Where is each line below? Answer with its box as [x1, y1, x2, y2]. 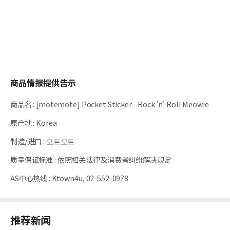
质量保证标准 [10, 154, 53, 165]
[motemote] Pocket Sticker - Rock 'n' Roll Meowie [36, 98, 209, 109]
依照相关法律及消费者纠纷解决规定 [57, 154, 171, 165]
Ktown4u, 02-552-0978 [51, 172, 128, 183]
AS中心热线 [10, 172, 48, 183]
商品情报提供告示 [10, 76, 76, 89]
